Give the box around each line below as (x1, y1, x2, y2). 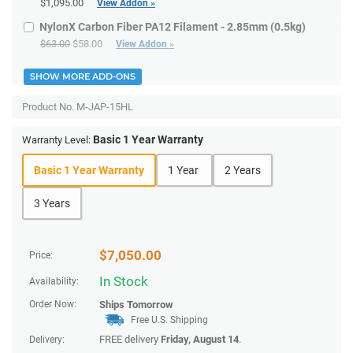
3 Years (34, 196, 70, 210)
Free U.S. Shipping (131, 314, 208, 325)
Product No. (22, 100, 76, 113)
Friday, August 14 (161, 333, 239, 345)
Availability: (29, 275, 79, 287)
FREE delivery (99, 333, 161, 345)
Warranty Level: (22, 133, 91, 146)
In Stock (99, 273, 148, 289)
